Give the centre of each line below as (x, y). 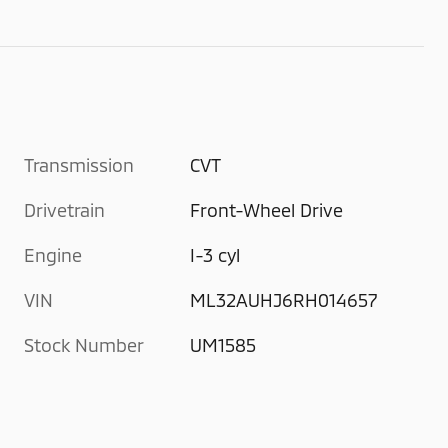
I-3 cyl (216, 254)
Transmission (79, 164)
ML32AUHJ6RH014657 (284, 299)
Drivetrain (64, 209)
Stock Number (84, 344)
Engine (53, 254)
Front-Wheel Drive (267, 209)
